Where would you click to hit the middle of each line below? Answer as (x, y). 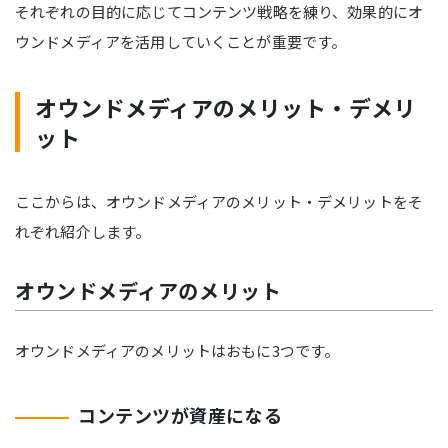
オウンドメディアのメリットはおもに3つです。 (177, 350)
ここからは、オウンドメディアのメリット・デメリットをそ (219, 201)
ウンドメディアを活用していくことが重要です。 (181, 41)
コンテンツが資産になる (180, 414)
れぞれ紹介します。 (83, 231)
